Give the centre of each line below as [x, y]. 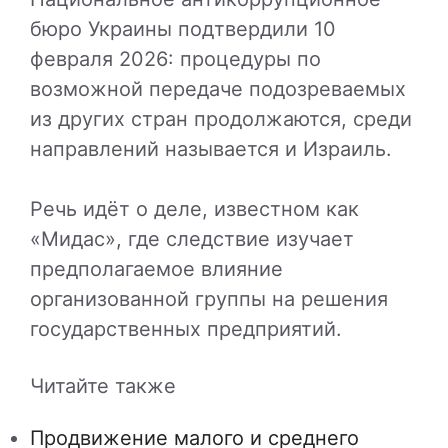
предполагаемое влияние [156, 269]
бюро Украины [101, 29]
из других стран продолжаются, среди [221, 119]
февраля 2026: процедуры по [175, 59]
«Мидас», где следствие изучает [192, 239]
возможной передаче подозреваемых [218, 89]
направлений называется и [166, 149]
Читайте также [103, 386]
